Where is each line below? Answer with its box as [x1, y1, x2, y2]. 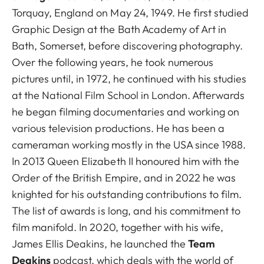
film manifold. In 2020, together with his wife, [12, 220, 224, 234]
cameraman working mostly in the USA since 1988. [12, 137, 246, 151]
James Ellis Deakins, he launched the [12, 236, 188, 250]
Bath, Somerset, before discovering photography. [12, 38, 243, 52]
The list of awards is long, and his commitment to [12, 203, 241, 217]
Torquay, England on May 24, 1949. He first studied [12, 5, 249, 19]
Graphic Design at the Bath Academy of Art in [12, 22, 227, 36]
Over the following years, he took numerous [12, 55, 214, 69]
